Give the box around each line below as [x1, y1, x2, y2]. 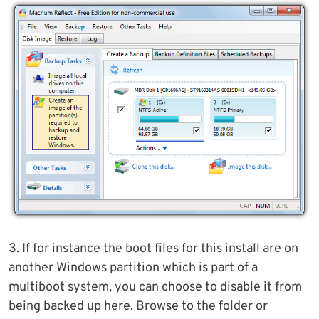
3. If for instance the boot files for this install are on [9, 241, 298, 258]
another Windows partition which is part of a [9, 260, 258, 277]
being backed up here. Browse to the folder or [9, 298, 268, 315]
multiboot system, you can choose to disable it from [9, 279, 302, 296]
